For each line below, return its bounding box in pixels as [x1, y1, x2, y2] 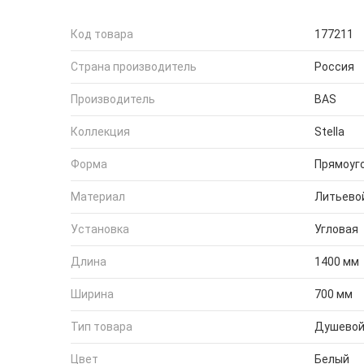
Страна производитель [71, 60, 197, 73]
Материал [71, 190, 125, 203]
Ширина [71, 288, 114, 301]
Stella [314, 125, 344, 138]
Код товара [71, 28, 133, 41]
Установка [71, 223, 129, 236]
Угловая [314, 223, 358, 236]
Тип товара [71, 320, 132, 333]
